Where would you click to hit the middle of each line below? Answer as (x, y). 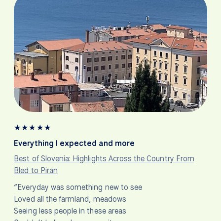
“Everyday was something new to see (78, 187)
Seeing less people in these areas (70, 211)
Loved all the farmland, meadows (70, 199)
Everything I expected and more (74, 144)
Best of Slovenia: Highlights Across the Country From (104, 159)
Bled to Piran (36, 171)
